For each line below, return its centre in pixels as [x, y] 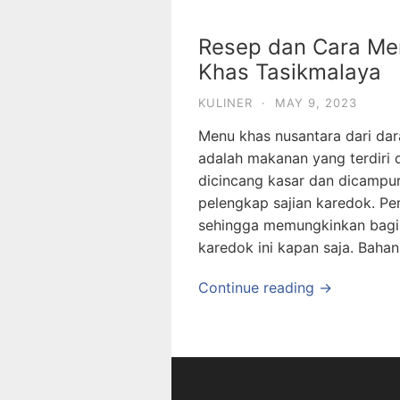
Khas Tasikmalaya [290, 72]
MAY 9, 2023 [316, 103]
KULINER [225, 103]
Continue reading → [265, 287]
